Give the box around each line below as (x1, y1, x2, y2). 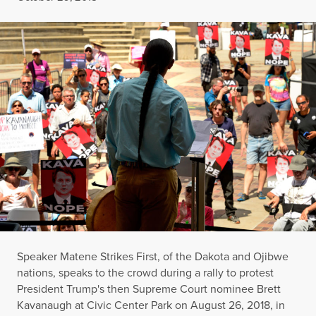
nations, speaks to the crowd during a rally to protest (17, 265, 274, 281)
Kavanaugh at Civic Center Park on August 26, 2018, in (17, 297, 285, 314)
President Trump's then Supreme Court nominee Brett (17, 281, 281, 298)
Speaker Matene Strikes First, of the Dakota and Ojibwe (17, 248, 288, 265)
